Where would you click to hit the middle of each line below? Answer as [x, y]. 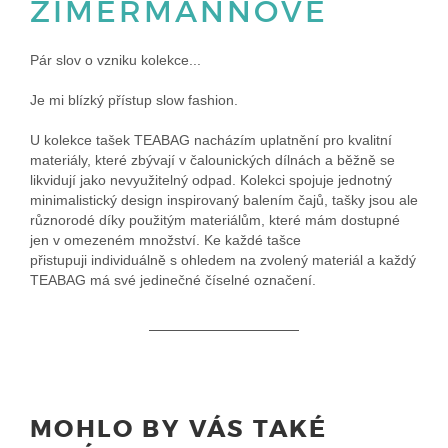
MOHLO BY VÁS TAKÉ [179, 429]
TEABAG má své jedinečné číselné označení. [173, 279]
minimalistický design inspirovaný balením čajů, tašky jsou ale [224, 199]
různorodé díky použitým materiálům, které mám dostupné [215, 219]
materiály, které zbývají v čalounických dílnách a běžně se [212, 159]
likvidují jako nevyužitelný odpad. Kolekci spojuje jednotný [211, 179]
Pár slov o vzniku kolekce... [115, 59]
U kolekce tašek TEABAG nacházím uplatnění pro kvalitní [211, 139]
